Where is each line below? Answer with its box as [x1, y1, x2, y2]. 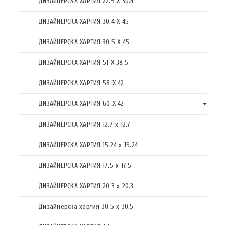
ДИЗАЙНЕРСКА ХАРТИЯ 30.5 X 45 [38, 38, 129, 47]
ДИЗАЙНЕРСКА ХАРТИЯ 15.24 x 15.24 [38, 141, 138, 150]
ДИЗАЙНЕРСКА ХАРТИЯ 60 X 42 [38, 99, 124, 108]
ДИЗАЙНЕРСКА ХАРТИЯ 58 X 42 [38, 79, 124, 88]
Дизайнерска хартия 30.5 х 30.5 [38, 202, 134, 211]
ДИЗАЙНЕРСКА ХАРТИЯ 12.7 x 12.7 [38, 120, 131, 129]
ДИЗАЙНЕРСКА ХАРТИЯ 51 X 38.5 [38, 58, 128, 67]
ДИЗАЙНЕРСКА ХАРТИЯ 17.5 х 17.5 [38, 161, 132, 170]
